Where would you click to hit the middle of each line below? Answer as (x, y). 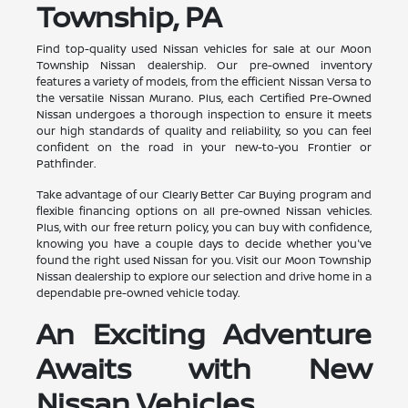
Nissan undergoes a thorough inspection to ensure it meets (204, 114)
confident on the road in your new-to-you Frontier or (204, 147)
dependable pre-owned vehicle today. (138, 292)
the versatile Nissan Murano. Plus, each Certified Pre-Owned (204, 97)
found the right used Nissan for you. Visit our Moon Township (204, 260)
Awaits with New (204, 367)
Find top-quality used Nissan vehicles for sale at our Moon (204, 48)
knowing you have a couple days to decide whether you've (204, 243)
